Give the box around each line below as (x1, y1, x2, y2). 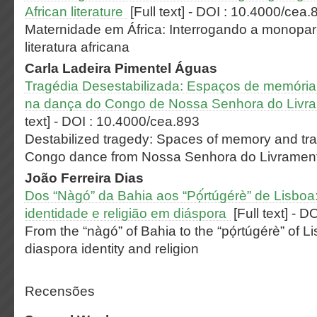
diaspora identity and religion (25, 241, 199, 256)
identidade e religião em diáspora (25, 206, 230, 221)
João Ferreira (25, 171, 115, 185)
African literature (25, 4, 127, 19)
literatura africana (25, 40, 129, 54)
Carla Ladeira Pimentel (25, 61, 175, 76)
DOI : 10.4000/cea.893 (62, 114, 200, 129)
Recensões (25, 284, 95, 299)
